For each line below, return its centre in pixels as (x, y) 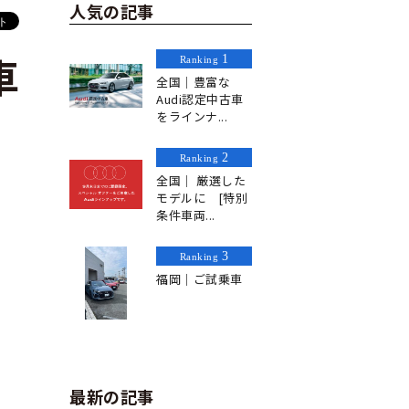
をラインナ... (192, 117)
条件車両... (186, 215)
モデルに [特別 (202, 198)
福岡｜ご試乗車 (199, 279)
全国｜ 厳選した (201, 181)
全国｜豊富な (193, 82)
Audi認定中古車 (200, 100)
